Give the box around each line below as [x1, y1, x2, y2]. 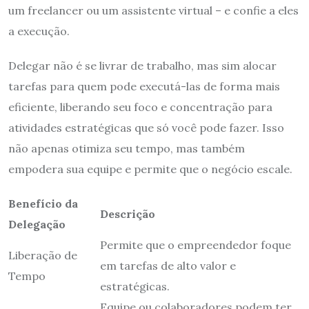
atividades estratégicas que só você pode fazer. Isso [8, 120, 284, 134]
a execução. [8, 23, 70, 38]
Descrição [100, 206, 155, 221]
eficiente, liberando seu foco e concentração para [8, 99, 272, 114]
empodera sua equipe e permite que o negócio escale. [8, 161, 292, 176]
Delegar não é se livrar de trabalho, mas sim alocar [8, 58, 277, 72]
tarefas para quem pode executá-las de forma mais [8, 79, 280, 93]
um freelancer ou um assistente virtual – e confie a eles [8, 3, 299, 17]
